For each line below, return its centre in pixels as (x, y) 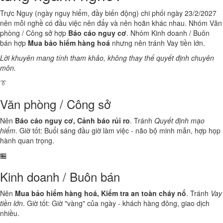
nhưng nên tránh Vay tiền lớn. (158, 43)
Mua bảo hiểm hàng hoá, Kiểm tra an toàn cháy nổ (101, 193)
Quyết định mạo (179, 120)
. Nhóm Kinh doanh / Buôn (168, 33)
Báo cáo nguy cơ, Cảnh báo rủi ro (72, 120)
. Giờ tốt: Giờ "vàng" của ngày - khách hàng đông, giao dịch (116, 203)
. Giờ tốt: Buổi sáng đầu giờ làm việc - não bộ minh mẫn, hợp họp (118, 130)
